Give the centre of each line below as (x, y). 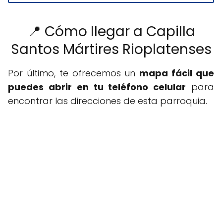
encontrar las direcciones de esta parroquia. (108, 101)
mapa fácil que (177, 73)
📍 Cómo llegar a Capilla (111, 32)
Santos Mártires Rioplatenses (111, 50)
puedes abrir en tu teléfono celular (97, 87)
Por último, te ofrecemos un (74, 73)
